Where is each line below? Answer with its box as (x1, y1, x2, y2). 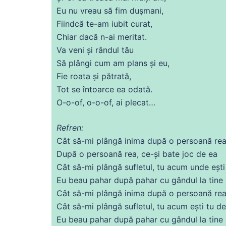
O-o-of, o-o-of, (56, 97, 116, 107)
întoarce (80, 84, 117, 94)
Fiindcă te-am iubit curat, (56, 18, 152, 29)
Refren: (56, 122, 83, 133)
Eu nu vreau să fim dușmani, (56, 5, 163, 16)
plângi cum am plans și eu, (66, 58, 169, 68)
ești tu (188, 201, 216, 211)
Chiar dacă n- (56, 31, 108, 42)
